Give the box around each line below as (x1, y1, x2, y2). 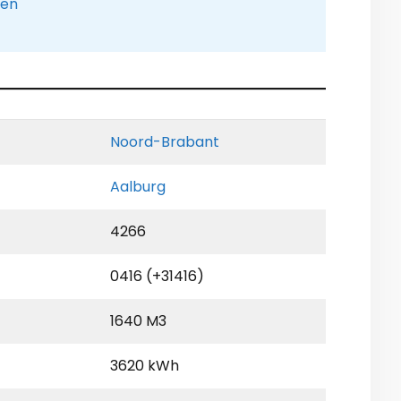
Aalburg (110, 176, 166, 198)
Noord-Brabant (110, 132, 219, 153)
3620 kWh (110, 355, 179, 377)
